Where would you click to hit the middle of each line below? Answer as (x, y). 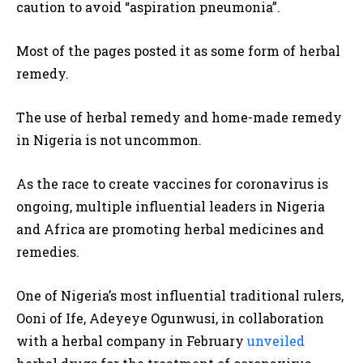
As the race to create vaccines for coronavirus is (172, 183)
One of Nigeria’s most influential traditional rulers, (180, 295)
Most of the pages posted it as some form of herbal (178, 50)
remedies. (48, 251)
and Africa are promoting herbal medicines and (170, 228)
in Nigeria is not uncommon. (109, 139)
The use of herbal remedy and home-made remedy (179, 117)
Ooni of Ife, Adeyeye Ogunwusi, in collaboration (170, 318)
